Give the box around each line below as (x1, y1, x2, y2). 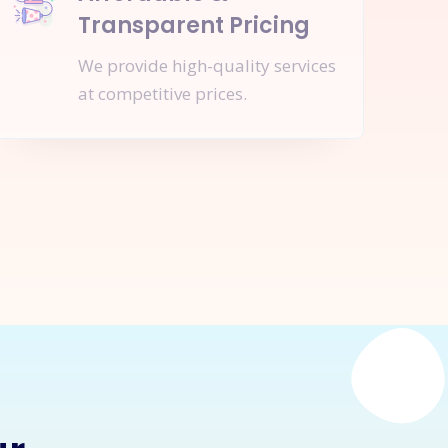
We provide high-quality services (78, 54, 337, 77)
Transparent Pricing (78, 10, 311, 41)
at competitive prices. (78, 82, 248, 105)
